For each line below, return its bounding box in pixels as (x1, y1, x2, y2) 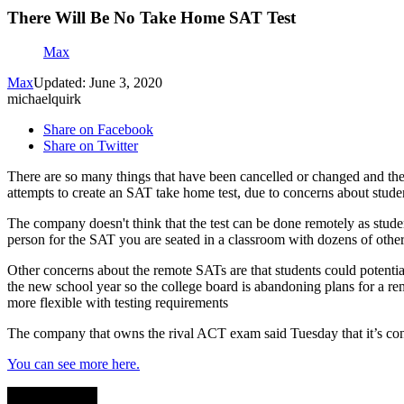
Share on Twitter (43, 138, 138, 154)
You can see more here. (7, 356, 140, 372)
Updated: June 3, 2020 (33, 75, 162, 91)
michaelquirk (7, 91, 81, 107)
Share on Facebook (43, 122, 153, 138)
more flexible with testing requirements (7, 295, 228, 311)
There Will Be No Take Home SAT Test (7, 7, 296, 27)
